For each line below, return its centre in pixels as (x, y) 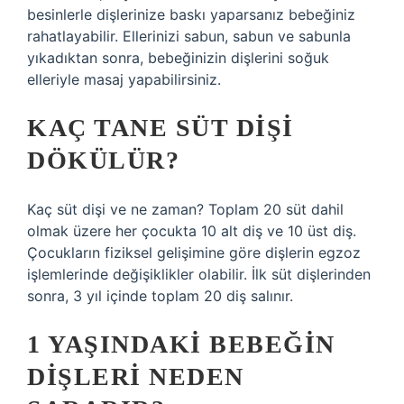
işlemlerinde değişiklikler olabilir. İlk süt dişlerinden (199, 274)
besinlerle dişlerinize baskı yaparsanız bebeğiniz (191, 14)
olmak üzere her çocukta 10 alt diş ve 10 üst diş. (192, 231)
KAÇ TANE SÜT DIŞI (161, 128)
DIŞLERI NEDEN (136, 376)
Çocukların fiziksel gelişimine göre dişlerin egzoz (194, 252)
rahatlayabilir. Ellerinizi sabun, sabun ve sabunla (189, 36)
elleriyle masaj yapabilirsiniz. (124, 79)
